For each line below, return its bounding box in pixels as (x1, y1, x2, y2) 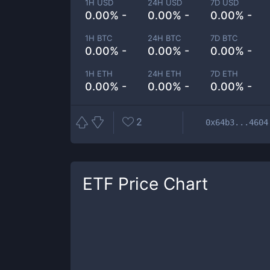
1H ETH (85, 69, 113, 78)
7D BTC (210, 33, 238, 43)
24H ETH (148, 69, 182, 78)
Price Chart (113, 174, 208, 194)
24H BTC (148, 33, 181, 43)
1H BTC (85, 33, 112, 43)
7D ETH (210, 69, 239, 78)
